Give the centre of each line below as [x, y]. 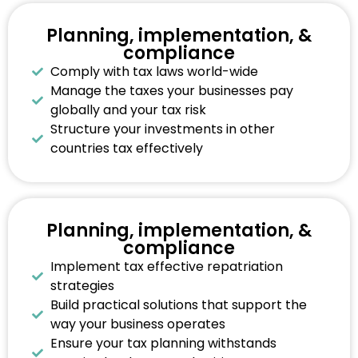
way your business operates [137, 324]
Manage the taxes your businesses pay [171, 91]
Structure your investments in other [162, 129]
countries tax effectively [126, 149]
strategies [82, 286]
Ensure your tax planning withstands [163, 344]
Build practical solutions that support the [178, 305]
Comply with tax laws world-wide [154, 72]
